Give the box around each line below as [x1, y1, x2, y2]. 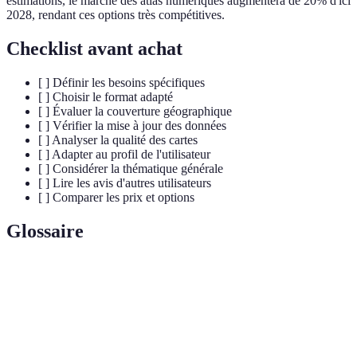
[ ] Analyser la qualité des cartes [38, 132, 198, 147]
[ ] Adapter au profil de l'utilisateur [38, 147, 210, 161]
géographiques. [119, 328, 186, 340]
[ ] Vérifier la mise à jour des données [38, 118, 226, 132]
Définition [119, 273, 167, 286]
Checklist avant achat [6, 37, 182, 59]
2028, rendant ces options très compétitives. [6, 7, 225, 22]
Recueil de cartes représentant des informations [119, 311, 330, 324]
